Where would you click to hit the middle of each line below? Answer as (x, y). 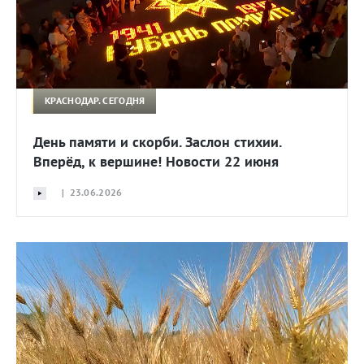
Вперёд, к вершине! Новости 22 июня (156, 161)
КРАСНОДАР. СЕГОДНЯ (95, 101)
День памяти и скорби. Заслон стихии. (157, 141)
